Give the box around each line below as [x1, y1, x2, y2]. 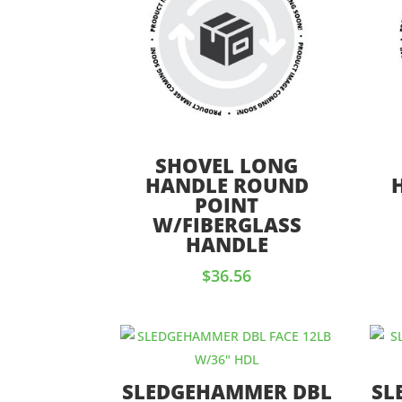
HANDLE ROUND [144, 170, 309, 198]
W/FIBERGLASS [152, 210, 301, 238]
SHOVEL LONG [155, 151, 299, 179]
